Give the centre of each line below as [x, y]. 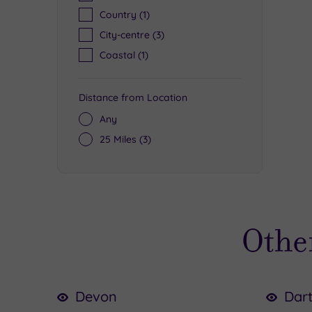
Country [118, 15]
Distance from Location [133, 98]
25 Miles [118, 140]
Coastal [117, 55]
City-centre [125, 35]
